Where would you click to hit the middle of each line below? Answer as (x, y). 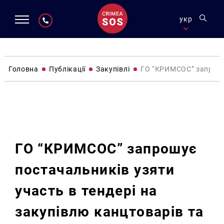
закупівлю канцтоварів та (109, 212)
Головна (23, 69)
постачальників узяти (95, 170)
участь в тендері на (86, 191)
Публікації (67, 69)
